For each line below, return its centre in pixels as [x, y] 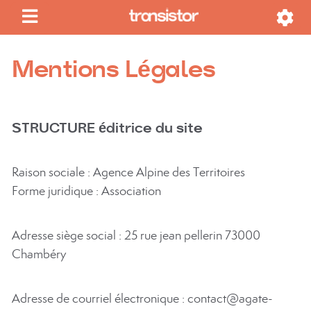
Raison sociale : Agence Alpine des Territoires [128, 172]
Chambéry [39, 254]
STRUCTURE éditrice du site [107, 129]
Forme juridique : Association [86, 191]
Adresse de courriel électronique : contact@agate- [142, 299]
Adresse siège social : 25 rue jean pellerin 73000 [136, 235]
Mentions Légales [114, 71]
